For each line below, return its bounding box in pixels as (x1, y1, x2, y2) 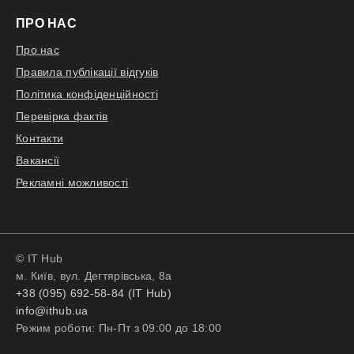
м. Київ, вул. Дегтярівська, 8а (16, 269, 172, 282)
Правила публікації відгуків (16, 66, 159, 78)
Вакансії (16, 154, 60, 167)
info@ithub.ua (16, 304, 88, 317)
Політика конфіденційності (16, 88, 158, 100)
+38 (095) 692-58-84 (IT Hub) (16, 287, 171, 299)
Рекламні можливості (16, 176, 129, 189)
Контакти (16, 132, 64, 145)
